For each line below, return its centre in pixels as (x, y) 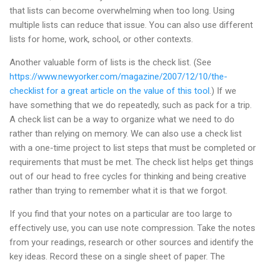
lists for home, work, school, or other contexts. (101, 39)
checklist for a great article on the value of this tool (110, 91)
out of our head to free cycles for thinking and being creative (128, 177)
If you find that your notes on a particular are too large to (121, 214)
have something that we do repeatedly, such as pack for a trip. (131, 105)
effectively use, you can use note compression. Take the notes (132, 228)
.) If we (223, 91)
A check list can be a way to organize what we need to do (122, 120)
